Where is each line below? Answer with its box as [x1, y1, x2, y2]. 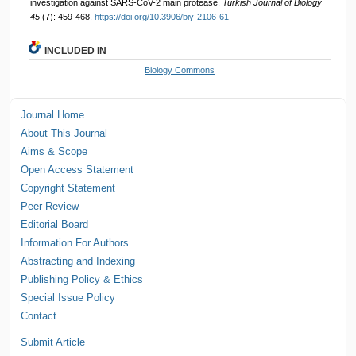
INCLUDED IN [44, 44, 107, 56]
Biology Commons [145, 64, 215, 75]
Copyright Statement [21, 181, 116, 194]
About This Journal [21, 126, 108, 139]
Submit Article [21, 335, 86, 348]
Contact [21, 309, 57, 322]
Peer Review [21, 199, 79, 212]
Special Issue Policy [21, 291, 116, 304]
